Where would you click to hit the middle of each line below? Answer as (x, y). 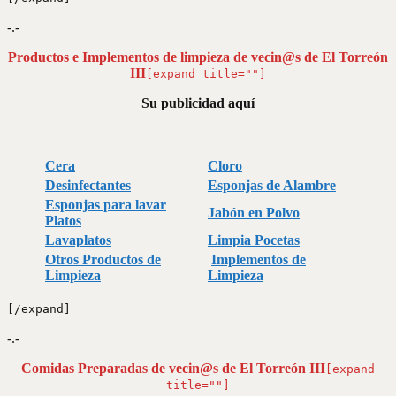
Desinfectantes (88, 185)
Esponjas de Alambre (272, 185)
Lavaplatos (78, 240)
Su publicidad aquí (198, 103)
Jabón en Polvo (254, 212)
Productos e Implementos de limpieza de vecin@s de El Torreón (198, 57)
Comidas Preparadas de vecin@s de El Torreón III (173, 368)
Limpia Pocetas (254, 240)
